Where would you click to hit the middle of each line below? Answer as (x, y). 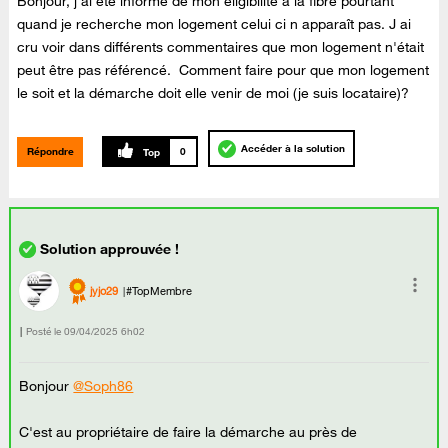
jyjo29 (104, 290)
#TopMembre (159, 290)
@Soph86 (103, 386)
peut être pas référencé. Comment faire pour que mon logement (223, 69)
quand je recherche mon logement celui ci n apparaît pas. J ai (214, 23)
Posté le (44, 332)
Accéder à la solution (293, 148)
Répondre (50, 151)
